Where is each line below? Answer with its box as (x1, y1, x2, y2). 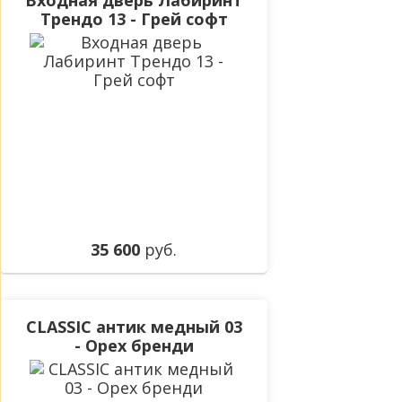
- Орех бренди (74, 335, 194, 357)
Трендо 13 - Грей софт (39, 8, 228, 31)
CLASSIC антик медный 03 (25, 316, 242, 338)
